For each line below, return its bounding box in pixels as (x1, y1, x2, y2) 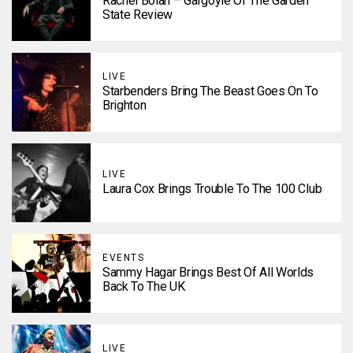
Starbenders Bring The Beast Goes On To (102, 84, 318, 98)
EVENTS (102, 252, 144, 263)
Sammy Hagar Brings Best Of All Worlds (102, 265, 314, 280)
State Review (102, 7, 173, 22)
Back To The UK (102, 279, 185, 294)
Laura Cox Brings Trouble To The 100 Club (102, 181, 322, 196)
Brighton (102, 98, 147, 113)
